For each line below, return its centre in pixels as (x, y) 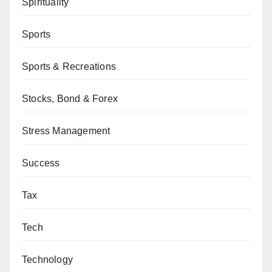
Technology (47, 260)
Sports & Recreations (69, 66)
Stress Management (66, 131)
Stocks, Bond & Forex (70, 99)
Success (41, 163)
